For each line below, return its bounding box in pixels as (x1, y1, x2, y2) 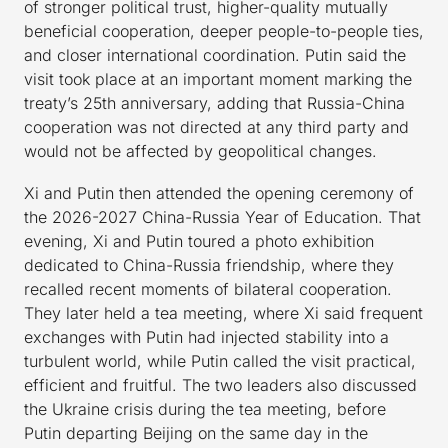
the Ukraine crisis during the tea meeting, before (24, 399, 386, 420)
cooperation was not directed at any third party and (24, 117, 409, 138)
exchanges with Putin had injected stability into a (24, 327, 389, 348)
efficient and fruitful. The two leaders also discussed (24, 375, 417, 396)
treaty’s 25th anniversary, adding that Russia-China (24, 93, 405, 114)
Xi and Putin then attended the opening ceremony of (24, 183, 414, 204)
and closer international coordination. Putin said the (24, 45, 406, 66)
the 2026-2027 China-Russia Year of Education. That (24, 207, 421, 228)
